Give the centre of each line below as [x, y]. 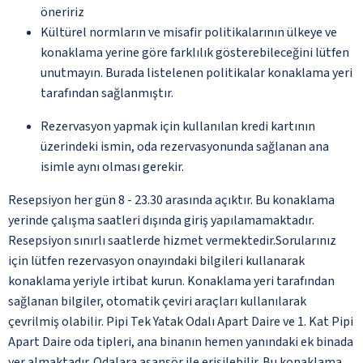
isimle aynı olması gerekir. [112, 167]
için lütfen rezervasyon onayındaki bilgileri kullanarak [156, 261]
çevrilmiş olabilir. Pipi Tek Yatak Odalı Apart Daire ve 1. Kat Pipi [181, 321]
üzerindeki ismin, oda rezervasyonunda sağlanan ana [185, 146]
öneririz [62, 12]
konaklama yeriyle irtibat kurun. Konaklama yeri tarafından [171, 281]
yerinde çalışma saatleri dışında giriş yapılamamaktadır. [161, 220]
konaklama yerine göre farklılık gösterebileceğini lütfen [195, 52]
